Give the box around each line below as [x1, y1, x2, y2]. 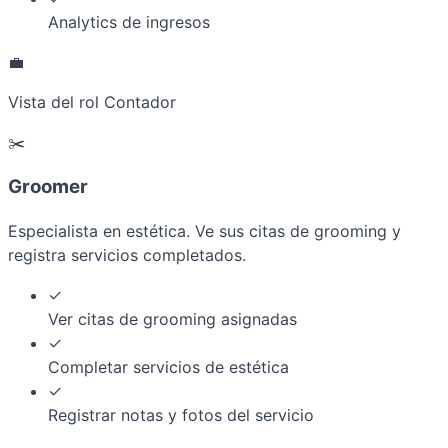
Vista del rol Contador [8, 91, 176, 112]
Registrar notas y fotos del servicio [48, 405, 314, 426]
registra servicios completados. [8, 245, 246, 266]
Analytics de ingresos [48, 11, 210, 32]
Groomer [8, 174, 88, 198]
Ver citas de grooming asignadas [48, 309, 297, 330]
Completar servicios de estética [48, 357, 289, 378]
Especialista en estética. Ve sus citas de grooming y [8, 221, 401, 242]
